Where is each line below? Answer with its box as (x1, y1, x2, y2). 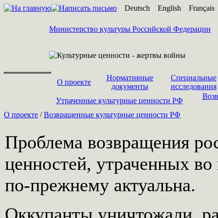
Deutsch (125, 4, 150, 12)
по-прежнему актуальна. (5, 175, 196, 195)
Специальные (170, 73, 217, 82)
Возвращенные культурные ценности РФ (44, 110, 181, 119)
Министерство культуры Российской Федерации (49, 25, 211, 33)
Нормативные (106, 73, 153, 82)
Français (189, 4, 215, 12)
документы (111, 82, 148, 91)
